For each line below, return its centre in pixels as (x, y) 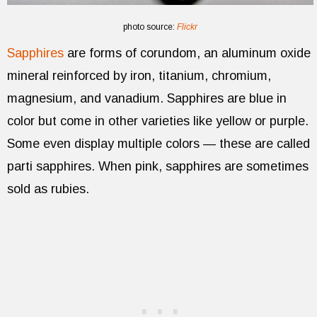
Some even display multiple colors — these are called (158, 143)
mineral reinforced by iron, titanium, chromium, (139, 75)
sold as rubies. (48, 189)
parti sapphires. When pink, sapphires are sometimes (158, 166)
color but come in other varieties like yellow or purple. (158, 121)
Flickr (187, 27)
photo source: (150, 27)
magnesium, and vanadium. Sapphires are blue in (147, 98)
